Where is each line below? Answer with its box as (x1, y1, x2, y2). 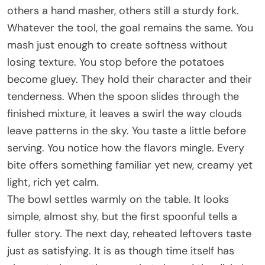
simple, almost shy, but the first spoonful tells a (7, 209, 237, 224)
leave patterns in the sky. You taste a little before (7, 123, 246, 138)
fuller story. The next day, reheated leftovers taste (7, 226, 251, 241)
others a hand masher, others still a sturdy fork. (7, 3, 239, 18)
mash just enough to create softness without (7, 37, 227, 52)
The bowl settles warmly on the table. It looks (7, 192, 229, 206)
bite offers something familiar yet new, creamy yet (7, 157, 253, 172)
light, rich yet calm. (7, 174, 99, 189)
